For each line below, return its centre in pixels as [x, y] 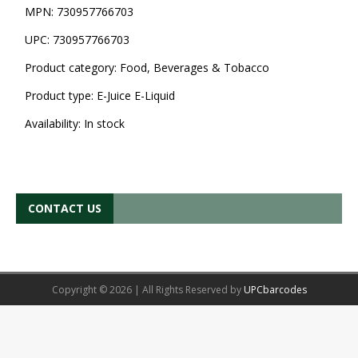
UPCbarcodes [275, 289]
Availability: [54, 123]
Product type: [60, 95]
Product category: [72, 67]
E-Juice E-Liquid [135, 95]
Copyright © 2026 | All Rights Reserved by [147, 289]
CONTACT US [65, 208]
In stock [104, 123]
